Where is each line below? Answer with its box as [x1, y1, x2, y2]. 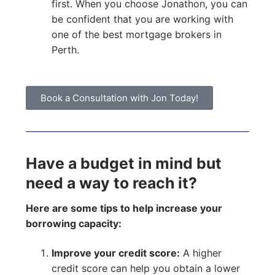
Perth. [51, 44, 79, 56]
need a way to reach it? [26, 174, 197, 193]
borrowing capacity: [26, 217, 122, 230]
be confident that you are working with [51, 13, 233, 26]
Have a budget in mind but [26, 154, 222, 173]
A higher [179, 247, 222, 260]
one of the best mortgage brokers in [51, 28, 222, 41]
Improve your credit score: [51, 247, 180, 260]
